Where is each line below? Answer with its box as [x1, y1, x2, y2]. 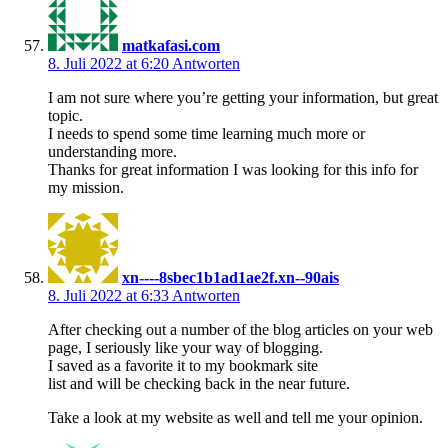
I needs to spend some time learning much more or [48, 124, 365, 142]
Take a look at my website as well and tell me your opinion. [48, 408, 423, 426]
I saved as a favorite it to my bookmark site [48, 356, 318, 374]
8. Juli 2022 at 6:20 [48, 54, 172, 72]
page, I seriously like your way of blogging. [48, 338, 323, 356]
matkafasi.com [122, 36, 220, 54]
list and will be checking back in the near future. [48, 374, 350, 392]
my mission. [48, 178, 124, 196]
